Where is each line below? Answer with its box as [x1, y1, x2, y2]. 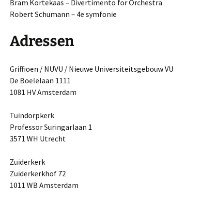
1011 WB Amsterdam [10, 180, 78, 190]
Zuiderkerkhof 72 [10, 168, 66, 178]
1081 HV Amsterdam [10, 87, 77, 97]
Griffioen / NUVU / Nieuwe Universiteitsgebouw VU [10, 63, 173, 74]
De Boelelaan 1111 [10, 75, 71, 85]
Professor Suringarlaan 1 [10, 122, 92, 132]
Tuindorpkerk [10, 110, 54, 120]
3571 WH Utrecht [10, 133, 66, 143]
